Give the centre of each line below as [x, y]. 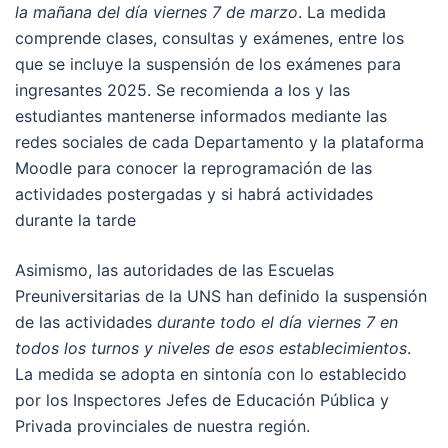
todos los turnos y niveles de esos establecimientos [211, 348]
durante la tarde [75, 220]
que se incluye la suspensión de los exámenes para [208, 64]
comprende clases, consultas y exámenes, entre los [209, 38]
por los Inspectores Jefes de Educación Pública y [202, 400]
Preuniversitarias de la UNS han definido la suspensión [221, 296]
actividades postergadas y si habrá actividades [194, 194]
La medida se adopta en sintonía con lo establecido [211, 374]
